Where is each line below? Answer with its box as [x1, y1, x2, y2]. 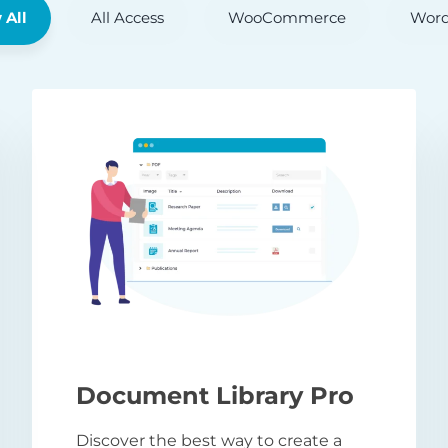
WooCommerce [227, 8, 346, 28]
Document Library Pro [76, 381, 354, 411]
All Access [90, 8, 164, 28]
